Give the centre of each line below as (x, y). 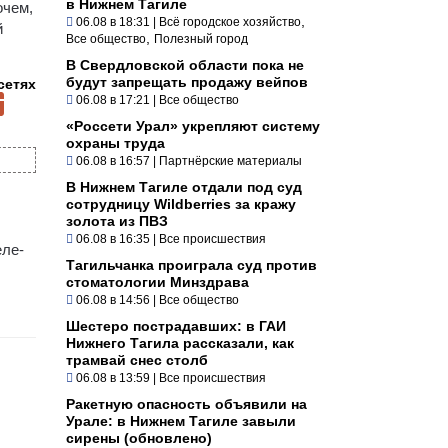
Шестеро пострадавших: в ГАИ (176, 325)
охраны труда (115, 142)
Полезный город (201, 38)
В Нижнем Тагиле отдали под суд (184, 186)
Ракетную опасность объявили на (186, 403)
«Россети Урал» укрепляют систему (193, 125)
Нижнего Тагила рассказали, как (180, 342)
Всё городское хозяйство (230, 21)
